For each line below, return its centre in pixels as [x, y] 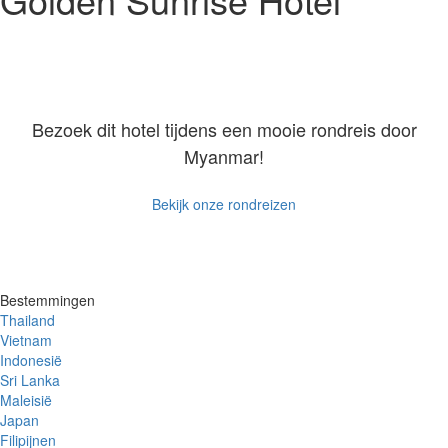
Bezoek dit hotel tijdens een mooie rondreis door [224, 128]
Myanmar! [224, 155]
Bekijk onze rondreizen [224, 203]
